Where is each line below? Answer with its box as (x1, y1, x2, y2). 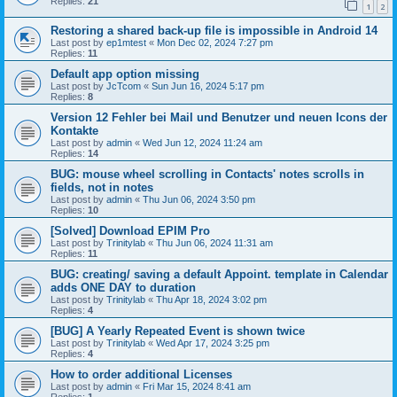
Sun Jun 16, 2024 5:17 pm (152, 80, 264, 91)
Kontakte (51, 123, 98, 137)
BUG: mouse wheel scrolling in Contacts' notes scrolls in (51, 167, 364, 181)
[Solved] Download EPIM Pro (51, 223, 210, 237)
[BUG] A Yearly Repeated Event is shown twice (51, 323, 305, 338)
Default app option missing (51, 66, 199, 81)
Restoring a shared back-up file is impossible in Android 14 (51, 23, 378, 37)
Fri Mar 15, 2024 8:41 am (143, 380, 251, 392)
